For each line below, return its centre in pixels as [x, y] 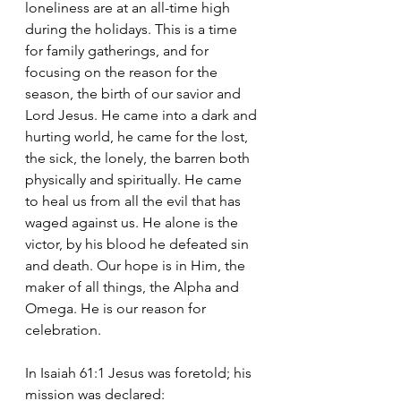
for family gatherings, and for [119, 51]
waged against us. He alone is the [133, 223]
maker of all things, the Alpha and [134, 287]
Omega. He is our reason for [117, 309]
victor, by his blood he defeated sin [139, 244]
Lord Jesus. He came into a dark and [143, 115]
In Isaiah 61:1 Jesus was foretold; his [140, 373]
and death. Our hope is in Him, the [137, 266]
